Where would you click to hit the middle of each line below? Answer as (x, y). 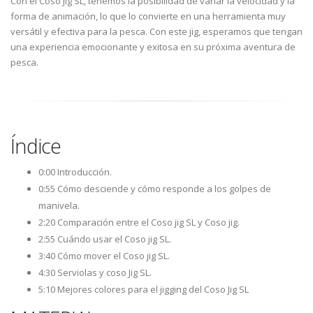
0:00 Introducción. (75, 172)
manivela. (59, 206)
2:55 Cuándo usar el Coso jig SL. (105, 239)
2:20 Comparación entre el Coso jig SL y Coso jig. (139, 223)
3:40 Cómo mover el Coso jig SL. (104, 256)
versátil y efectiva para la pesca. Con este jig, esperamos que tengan (156, 32)
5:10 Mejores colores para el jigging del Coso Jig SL (144, 290)
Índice (36, 146)
